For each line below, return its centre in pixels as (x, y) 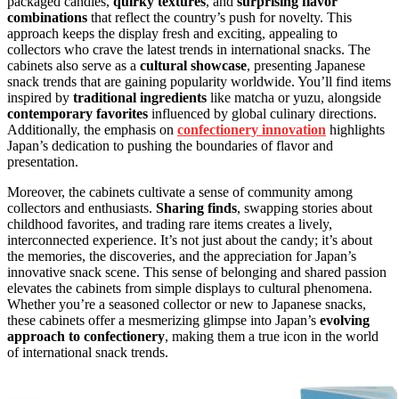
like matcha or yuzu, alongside (294, 98)
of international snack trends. (88, 353)
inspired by (40, 98)
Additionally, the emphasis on (92, 130)
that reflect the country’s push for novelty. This (220, 18)
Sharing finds (196, 208)
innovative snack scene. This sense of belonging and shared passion (197, 273)
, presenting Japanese (306, 66)
